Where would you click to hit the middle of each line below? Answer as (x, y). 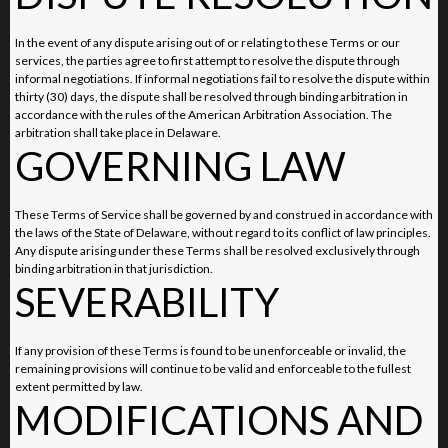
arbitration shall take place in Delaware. (118, 132)
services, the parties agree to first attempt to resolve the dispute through (207, 60)
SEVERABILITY (147, 301)
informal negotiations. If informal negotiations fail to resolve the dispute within (222, 78)
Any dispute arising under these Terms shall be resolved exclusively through (217, 250)
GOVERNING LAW (180, 165)
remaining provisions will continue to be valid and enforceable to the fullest (213, 368)
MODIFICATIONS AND (219, 419)
